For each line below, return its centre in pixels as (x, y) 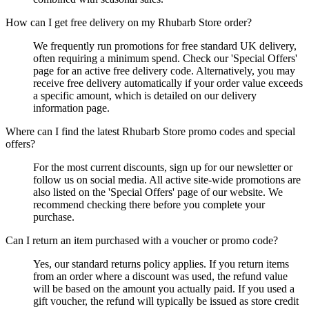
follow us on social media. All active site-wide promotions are (167, 179)
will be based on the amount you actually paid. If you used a (164, 288)
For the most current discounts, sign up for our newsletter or (163, 167)
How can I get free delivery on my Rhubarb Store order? (129, 22)
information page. (71, 108)
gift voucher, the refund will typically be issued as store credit (166, 301)
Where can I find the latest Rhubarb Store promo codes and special (150, 131)
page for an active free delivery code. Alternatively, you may (164, 70)
